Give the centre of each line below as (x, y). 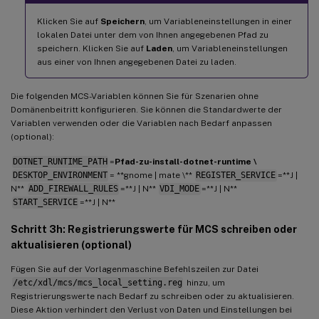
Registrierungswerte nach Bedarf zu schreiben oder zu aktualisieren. (152, 297)
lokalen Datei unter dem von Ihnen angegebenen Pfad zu (153, 35)
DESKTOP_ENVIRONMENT (60, 176)
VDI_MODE (180, 189)
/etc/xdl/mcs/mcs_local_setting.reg (97, 283)
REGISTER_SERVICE (236, 176)
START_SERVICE (45, 203)
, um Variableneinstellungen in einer (218, 22)
